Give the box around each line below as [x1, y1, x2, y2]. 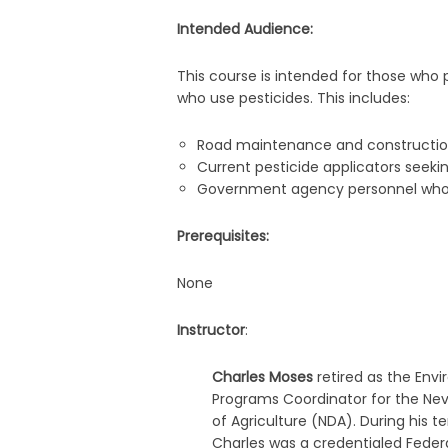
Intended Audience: [177, 19, 314, 40]
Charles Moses [212, 367, 318, 388]
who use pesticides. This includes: [177, 88, 411, 109]
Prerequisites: [177, 226, 270, 247]
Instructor [177, 320, 246, 341]
